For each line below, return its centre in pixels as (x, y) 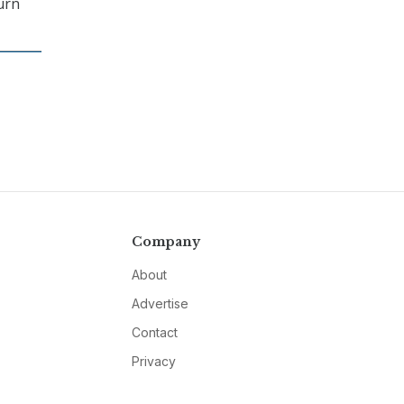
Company (165, 242)
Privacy (153, 362)
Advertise (160, 304)
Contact (154, 333)
